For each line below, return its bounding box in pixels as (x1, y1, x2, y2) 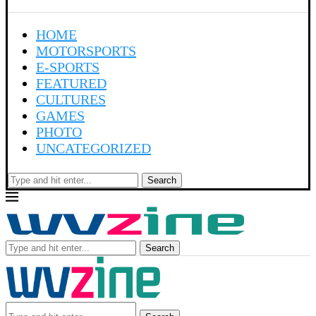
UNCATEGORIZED (36, 140, 151, 156)
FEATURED (36, 75, 107, 91)
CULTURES (36, 92, 106, 107)
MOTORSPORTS (36, 43, 136, 59)
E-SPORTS (36, 59, 99, 75)
